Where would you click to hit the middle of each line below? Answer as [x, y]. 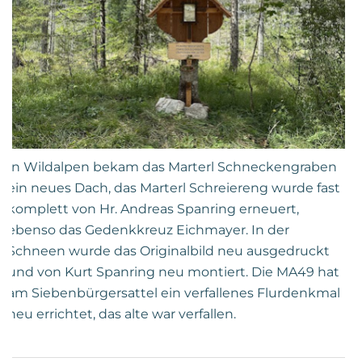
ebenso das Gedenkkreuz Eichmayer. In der [148, 230]
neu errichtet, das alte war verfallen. [122, 314]
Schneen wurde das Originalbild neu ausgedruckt [168, 251]
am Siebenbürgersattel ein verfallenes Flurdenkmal [174, 293]
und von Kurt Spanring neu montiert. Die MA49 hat [173, 272]
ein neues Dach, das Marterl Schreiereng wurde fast [174, 188]
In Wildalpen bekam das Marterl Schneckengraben [172, 167]
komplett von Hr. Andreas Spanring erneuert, [153, 209]
